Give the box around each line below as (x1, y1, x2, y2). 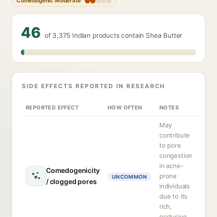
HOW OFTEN (108, 104, 142, 111)
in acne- (159, 162, 184, 170)
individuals (159, 182, 190, 190)
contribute (159, 131, 190, 139)
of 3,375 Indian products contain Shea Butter (44, 31, 183, 39)
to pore (159, 141, 181, 149)
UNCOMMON (112, 173, 147, 180)
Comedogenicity (46, 166, 100, 174)
